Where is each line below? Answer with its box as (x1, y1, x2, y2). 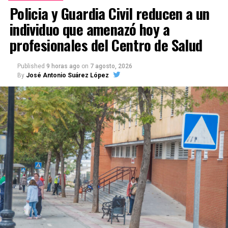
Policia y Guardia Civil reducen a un (9, 3, 210, 24)
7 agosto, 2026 (90, 63, 132, 70)
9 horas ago (46, 63, 80, 70)
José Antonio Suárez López (25, 72, 109, 79)
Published (17, 63, 45, 70)
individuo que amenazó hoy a (9, 18, 170, 40)
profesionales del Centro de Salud (9, 34, 203, 56)
